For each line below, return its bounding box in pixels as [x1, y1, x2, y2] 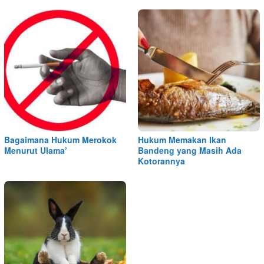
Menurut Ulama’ [4, 144, 67, 157]
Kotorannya [138, 155, 185, 167]
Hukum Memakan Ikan [138, 134, 226, 146]
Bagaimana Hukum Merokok [4, 134, 117, 146]
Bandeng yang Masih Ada [138, 144, 242, 157]
